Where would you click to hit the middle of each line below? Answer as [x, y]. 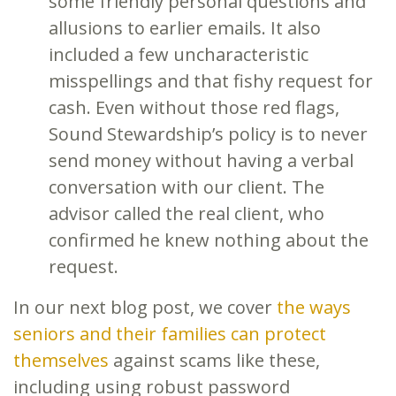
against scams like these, [214, 360]
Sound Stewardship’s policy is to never [208, 133]
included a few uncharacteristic [179, 54]
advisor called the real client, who [187, 213]
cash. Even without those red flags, [194, 107]
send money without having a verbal [201, 160]
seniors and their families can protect [170, 333]
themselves [61, 360]
